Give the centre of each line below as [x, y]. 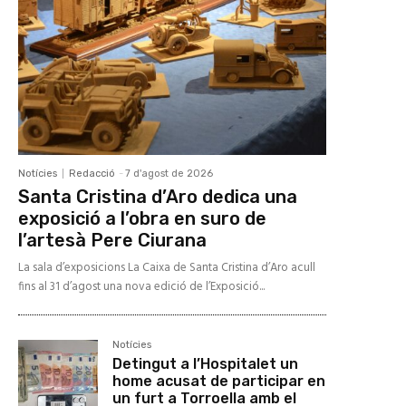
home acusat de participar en [219, 382]
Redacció [92, 174]
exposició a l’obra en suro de [142, 219]
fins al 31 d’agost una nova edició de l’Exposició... [141, 287]
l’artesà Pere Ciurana [112, 241]
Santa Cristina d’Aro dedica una [158, 197]
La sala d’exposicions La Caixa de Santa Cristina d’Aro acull [167, 268]
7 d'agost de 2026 [169, 174]
